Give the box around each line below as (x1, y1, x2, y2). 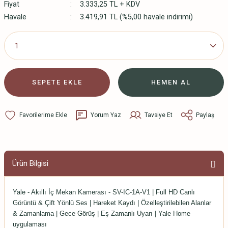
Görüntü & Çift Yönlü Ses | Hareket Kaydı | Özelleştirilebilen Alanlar (13, 199, 211, 207)
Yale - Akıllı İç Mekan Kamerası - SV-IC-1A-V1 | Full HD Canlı (13, 188, 195, 196)
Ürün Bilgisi (12, 159, 48, 168)
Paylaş (196, 111, 214, 119)
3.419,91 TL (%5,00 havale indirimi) (79, 13, 193, 21)
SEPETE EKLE (32, 78, 82, 86)
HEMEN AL (151, 78, 191, 86)
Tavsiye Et (145, 111, 173, 119)
